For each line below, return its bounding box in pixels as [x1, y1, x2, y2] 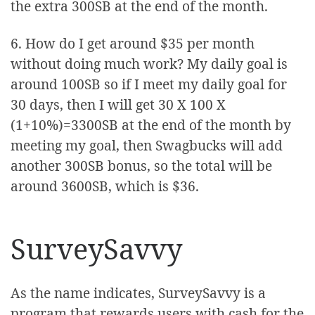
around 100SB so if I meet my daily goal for [11, 75, 287, 94]
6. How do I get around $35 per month [11, 34, 255, 53]
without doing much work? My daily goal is [11, 54, 288, 74]
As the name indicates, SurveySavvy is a [11, 283, 266, 302]
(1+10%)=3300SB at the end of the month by [11, 115, 291, 135]
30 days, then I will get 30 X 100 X [11, 95, 226, 115]
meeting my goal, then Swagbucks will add [11, 136, 283, 155]
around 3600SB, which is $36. [11, 176, 199, 196]
